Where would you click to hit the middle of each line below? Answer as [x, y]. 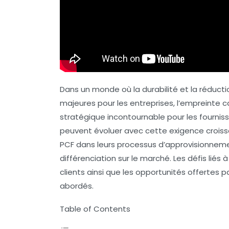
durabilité [160, 89]
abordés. [77, 186]
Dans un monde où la [101, 89]
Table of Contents [95, 209]
